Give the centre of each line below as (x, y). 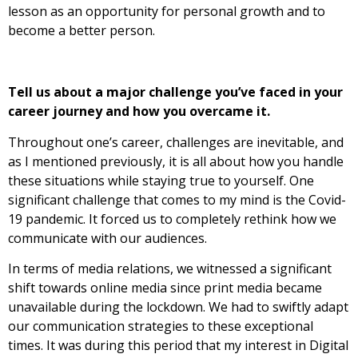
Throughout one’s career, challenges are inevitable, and (176, 142)
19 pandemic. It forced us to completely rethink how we (172, 219)
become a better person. (82, 31)
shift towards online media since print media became (165, 288)
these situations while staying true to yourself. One (161, 180)
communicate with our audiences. (107, 238)
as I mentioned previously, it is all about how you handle (176, 161)
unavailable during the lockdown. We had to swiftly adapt (178, 307)
